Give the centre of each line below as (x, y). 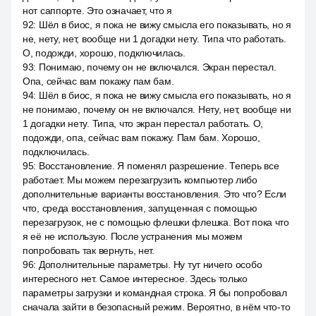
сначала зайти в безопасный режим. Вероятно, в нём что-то (157, 307)
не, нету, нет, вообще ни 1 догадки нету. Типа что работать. (154, 39)
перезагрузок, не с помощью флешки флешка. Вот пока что (156, 222)
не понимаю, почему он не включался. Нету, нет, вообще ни (157, 109)
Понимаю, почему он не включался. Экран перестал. (157, 67)
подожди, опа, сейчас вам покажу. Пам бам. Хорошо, (141, 138)
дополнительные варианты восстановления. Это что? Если (155, 194)
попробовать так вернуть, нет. (89, 250)
